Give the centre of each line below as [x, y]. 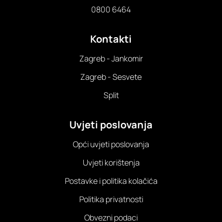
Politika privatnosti [111, 199]
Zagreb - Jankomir [111, 58]
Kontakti [111, 39]
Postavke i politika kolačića [111, 181]
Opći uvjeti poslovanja [111, 144]
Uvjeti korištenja [111, 162]
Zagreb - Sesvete [111, 77]
